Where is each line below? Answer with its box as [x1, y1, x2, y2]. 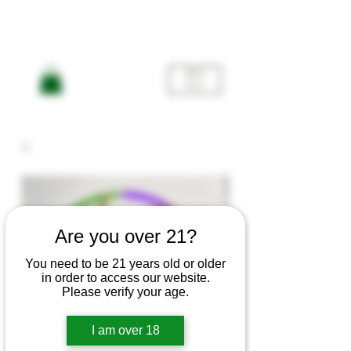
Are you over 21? [54, 225, 197, 247]
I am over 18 [91, 323, 160, 337]
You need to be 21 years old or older [25, 256, 226, 270]
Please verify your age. [62, 284, 189, 299]
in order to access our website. [41, 270, 210, 284]
